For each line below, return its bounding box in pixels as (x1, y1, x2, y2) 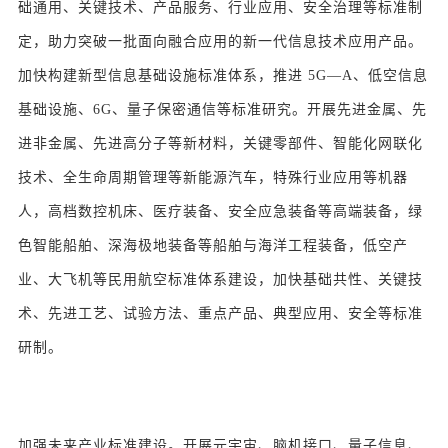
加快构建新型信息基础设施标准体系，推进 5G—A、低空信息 (18, 68, 428, 84)
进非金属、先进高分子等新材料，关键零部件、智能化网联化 (18, 136, 423, 152)
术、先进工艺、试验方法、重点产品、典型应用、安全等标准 (18, 306, 423, 322)
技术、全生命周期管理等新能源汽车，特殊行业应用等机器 (18, 170, 408, 186)
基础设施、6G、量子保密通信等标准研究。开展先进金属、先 (18, 102, 427, 118)
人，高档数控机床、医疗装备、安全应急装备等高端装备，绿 (18, 204, 423, 220)
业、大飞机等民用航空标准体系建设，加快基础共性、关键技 (18, 272, 423, 288)
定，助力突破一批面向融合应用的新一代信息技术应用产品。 (18, 34, 423, 50)
